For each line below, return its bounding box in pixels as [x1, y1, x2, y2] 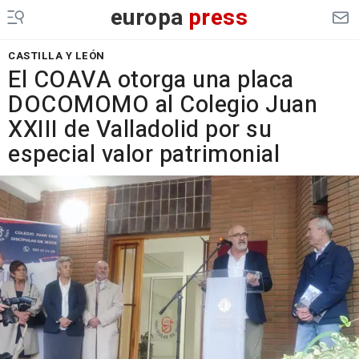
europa [110, 2, 184, 34]
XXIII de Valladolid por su [8, 113, 272, 147]
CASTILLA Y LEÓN [8, 48, 105, 63]
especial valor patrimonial [8, 138, 280, 171]
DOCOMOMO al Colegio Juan [8, 88, 317, 122]
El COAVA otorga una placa [8, 63, 294, 97]
